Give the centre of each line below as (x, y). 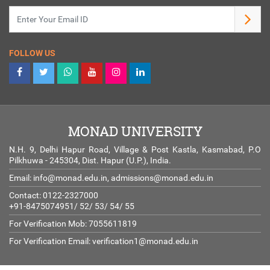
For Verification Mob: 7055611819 (73, 224)
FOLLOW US (32, 53)
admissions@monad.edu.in (162, 178)
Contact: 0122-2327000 (54, 196)
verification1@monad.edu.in (145, 241)
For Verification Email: (51, 241)
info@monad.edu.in (70, 178)
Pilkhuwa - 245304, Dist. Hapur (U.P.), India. (90, 161)
